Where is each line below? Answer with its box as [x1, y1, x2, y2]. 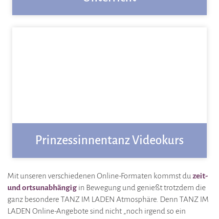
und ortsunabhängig [7, 183, 77, 193]
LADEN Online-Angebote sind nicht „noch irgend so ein [7, 207, 186, 216]
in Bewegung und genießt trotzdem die [77, 183, 206, 193]
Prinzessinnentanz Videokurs [35, 134, 184, 147]
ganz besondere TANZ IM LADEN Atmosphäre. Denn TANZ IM [7, 195, 209, 204]
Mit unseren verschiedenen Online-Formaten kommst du [7, 172, 193, 181]
